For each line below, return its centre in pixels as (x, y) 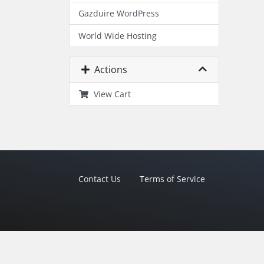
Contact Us (100, 179)
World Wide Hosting (118, 36)
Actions (108, 70)
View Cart (110, 94)
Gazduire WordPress (119, 13)
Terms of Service (172, 179)
